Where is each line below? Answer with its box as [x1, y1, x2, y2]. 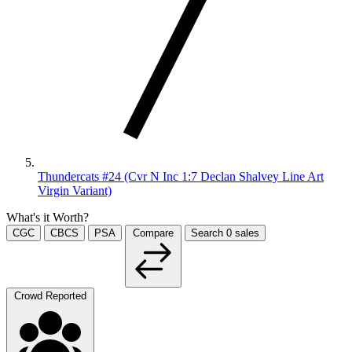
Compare [133, 226, 174, 239]
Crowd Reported [14, 289, 86, 302]
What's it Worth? [6, 210, 89, 224]
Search [191, 226, 226, 239]
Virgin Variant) [38, 183, 112, 197]
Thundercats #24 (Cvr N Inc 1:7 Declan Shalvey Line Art [38, 169, 324, 183]
